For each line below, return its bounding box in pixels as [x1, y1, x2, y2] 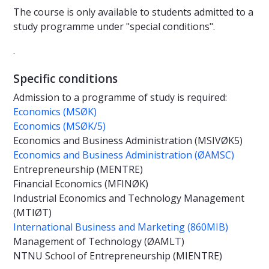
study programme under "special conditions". [13, 20, 215, 34]
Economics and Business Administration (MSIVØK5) [13, 134, 243, 148]
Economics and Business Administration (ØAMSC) [13, 148, 234, 162]
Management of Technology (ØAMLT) [13, 235, 184, 249]
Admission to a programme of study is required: [13, 91, 227, 104]
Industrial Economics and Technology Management [13, 192, 244, 205]
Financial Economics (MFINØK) [13, 177, 148, 191]
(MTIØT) [13, 206, 52, 220]
